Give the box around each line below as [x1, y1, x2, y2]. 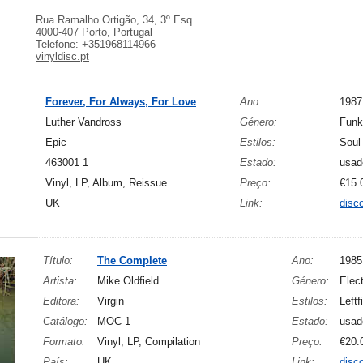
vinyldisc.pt [36, 50, 89, 62]
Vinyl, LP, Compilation [97, 335, 200, 348]
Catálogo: [43, 315, 88, 327]
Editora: [43, 295, 79, 307]
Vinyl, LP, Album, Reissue [45, 177, 167, 189]
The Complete [97, 254, 167, 267]
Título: [43, 254, 73, 267]
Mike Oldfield [97, 275, 159, 287]
